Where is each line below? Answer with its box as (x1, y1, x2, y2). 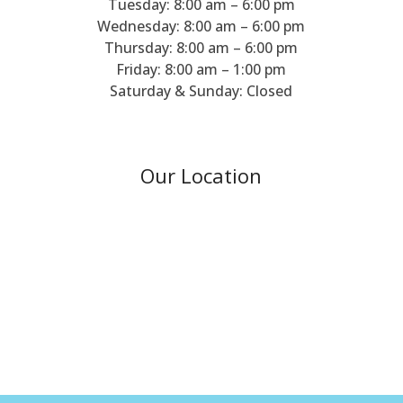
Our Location (140, 162, 263, 190)
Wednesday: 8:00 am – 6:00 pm (97, 15, 306, 36)
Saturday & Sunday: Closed (110, 80, 293, 101)
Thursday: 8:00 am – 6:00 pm (104, 37, 299, 58)
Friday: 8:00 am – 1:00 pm (116, 58, 287, 79)
